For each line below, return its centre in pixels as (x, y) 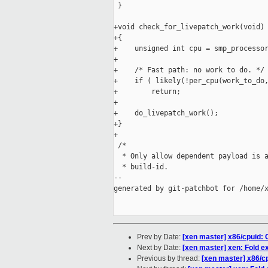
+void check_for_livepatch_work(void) (189, 27)
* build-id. (141, 167)
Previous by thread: (169, 259)
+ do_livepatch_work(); (166, 113)
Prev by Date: (160, 237)
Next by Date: (160, 248)
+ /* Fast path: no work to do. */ (189, 70)
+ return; (147, 92)
